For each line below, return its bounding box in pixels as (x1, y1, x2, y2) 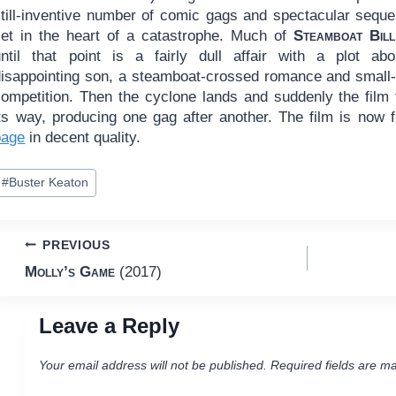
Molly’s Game (24, 263, 115, 281)
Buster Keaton (8, 176, 88, 190)
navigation (23, 274, 148, 302)
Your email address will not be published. (38, 358, 267, 372)
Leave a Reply (38, 314, 179, 339)
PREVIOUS (42, 238, 110, 252)
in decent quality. (25, 129, 141, 147)
